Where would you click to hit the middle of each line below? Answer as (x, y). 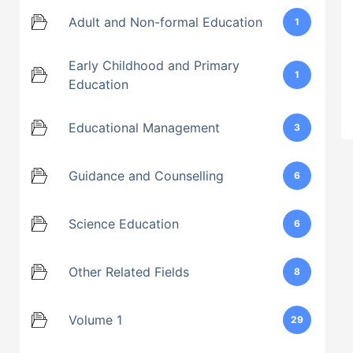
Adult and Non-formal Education (165, 22)
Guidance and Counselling (146, 176)
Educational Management (144, 128)
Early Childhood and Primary (154, 66)
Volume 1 (95, 320)
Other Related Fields (129, 272)
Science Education (124, 224)
